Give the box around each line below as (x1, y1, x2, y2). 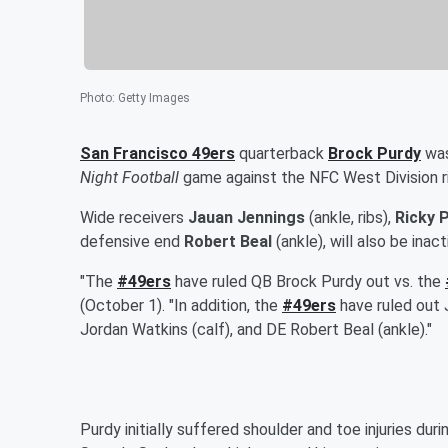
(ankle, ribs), (305, 207, 395, 227)
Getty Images (118, 90, 190, 105)
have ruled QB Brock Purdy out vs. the (171, 271, 445, 291)
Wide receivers (80, 207, 188, 227)
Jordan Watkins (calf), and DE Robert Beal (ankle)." (80, 319, 432, 339)
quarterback (235, 143, 328, 163)
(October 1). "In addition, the (80, 295, 282, 315)
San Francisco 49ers (80, 143, 235, 163)
